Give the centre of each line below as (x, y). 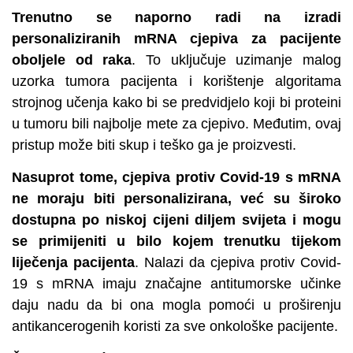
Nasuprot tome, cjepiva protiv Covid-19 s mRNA (176, 177)
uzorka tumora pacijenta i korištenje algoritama (176, 81)
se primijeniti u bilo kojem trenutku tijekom (176, 241)
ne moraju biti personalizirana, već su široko (176, 198)
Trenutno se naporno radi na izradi (176, 17)
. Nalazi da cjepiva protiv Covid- (238, 262)
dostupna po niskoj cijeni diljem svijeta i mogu (176, 219)
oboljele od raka (72, 59)
